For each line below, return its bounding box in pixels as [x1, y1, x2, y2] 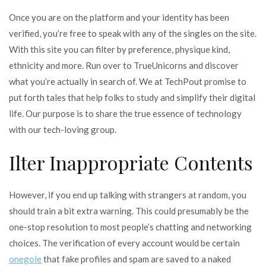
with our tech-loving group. [9, 123, 116, 135]
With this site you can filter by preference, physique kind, [9, 43, 230, 55]
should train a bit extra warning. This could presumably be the [9, 205, 249, 216]
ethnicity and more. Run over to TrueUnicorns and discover [9, 59, 239, 71]
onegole [9, 253, 42, 264]
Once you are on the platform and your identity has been [9, 11, 229, 23]
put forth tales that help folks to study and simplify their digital [9, 91, 255, 103]
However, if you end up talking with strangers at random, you [9, 189, 246, 200]
